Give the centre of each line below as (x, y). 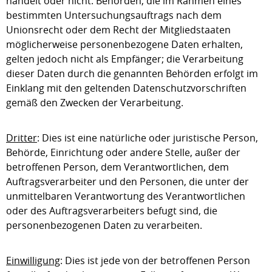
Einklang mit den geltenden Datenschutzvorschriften (126, 88)
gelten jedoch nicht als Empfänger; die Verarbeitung (125, 59)
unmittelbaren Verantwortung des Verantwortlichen (126, 196)
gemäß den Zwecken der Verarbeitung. (95, 103)
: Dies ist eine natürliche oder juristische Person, (148, 138)
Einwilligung (33, 260)
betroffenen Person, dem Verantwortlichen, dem (117, 167)
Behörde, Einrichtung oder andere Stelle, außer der (123, 152)
